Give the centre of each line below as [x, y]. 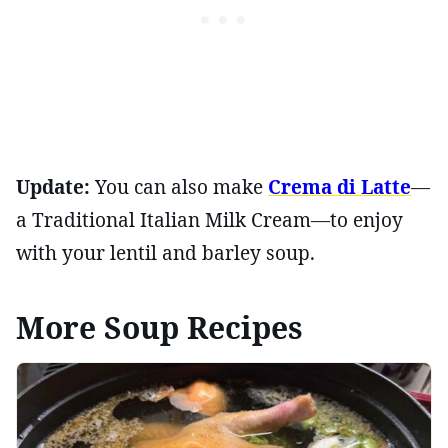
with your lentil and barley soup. [165, 252]
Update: [53, 186]
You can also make [179, 186]
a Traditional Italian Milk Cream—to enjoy [209, 219]
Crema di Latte [339, 186]
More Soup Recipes [159, 327]
